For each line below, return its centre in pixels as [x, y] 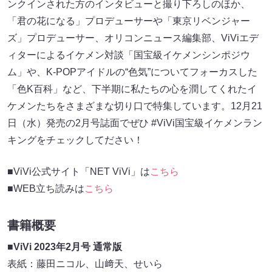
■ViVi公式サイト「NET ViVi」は [79, 172]
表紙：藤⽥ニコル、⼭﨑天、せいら [85, 264]
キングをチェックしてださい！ [75, 140]
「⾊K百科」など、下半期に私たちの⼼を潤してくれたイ [132, 89]
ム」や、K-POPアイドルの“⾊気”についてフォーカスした [132, 72]
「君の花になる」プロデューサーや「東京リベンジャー [129, 21]
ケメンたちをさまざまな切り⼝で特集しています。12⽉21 [135, 106]
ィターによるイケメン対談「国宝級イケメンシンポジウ [129, 55]
